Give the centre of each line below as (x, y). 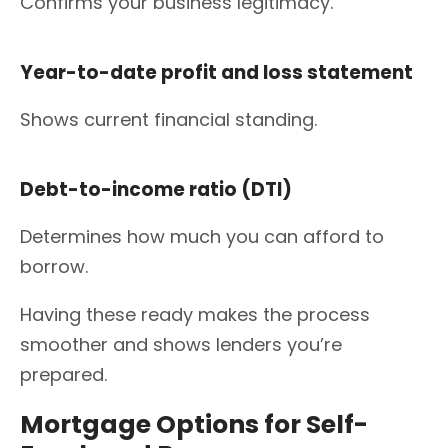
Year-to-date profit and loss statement (218, 72)
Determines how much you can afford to (202, 236)
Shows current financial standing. (168, 119)
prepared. (63, 374)
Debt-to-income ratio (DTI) (158, 189)
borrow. (54, 266)
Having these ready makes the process (195, 314)
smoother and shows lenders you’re (181, 344)
